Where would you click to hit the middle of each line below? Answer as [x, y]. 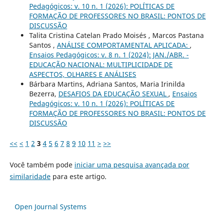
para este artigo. [78, 177]
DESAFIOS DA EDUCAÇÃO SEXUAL [113, 94]
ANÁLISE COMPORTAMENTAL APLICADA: [123, 45]
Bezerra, [44, 94]
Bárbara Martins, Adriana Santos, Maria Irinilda [107, 84]
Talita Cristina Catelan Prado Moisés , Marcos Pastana [116, 36]
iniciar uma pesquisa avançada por [132, 165]
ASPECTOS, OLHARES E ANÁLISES [82, 74]
